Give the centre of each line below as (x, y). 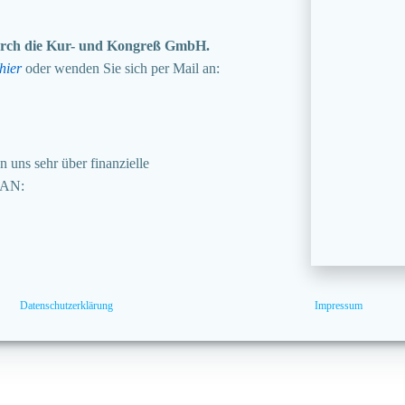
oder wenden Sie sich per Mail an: (122, 69)
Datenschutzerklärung (67, 306)
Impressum (338, 306)
